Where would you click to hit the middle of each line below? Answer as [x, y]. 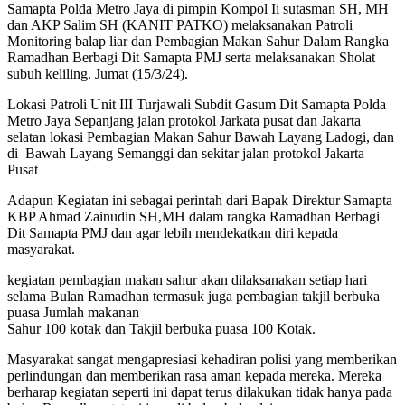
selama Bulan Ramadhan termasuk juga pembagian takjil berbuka [193, 296]
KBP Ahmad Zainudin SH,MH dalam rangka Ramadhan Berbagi [193, 216]
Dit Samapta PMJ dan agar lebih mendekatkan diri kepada [173, 232]
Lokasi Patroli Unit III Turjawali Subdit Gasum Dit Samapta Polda [197, 104]
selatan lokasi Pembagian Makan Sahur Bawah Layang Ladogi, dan [201, 137]
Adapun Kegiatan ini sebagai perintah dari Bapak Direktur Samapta [200, 200]
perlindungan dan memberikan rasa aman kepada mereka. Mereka [194, 375]
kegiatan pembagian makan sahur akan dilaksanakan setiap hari [187, 279]
